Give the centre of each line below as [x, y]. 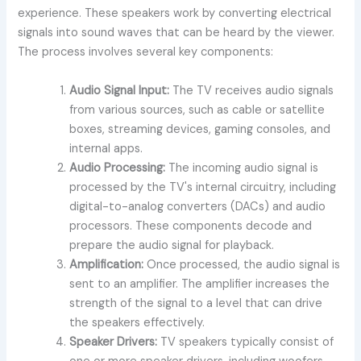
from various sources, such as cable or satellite [197, 110]
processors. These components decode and [191, 226]
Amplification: [107, 264]
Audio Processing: [118, 168]
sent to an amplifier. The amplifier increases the [200, 284]
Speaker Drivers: [114, 342]
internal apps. [106, 148]
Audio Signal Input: [120, 90]
